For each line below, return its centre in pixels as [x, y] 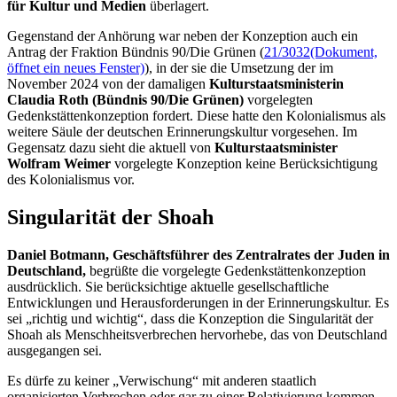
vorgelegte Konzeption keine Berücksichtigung [244, 163]
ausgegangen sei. [54, 350]
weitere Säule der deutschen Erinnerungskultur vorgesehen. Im [182, 131]
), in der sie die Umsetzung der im [239, 67]
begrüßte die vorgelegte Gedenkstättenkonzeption [226, 270]
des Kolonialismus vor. [71, 179]
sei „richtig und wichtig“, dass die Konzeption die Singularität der [190, 318]
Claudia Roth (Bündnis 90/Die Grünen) [125, 99]
